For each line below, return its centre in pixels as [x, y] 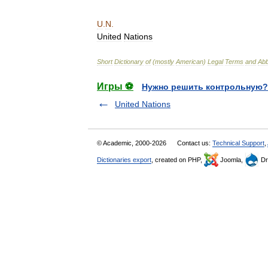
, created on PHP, [178, 160]
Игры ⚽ [115, 86]
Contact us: [195, 143]
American [190, 62]
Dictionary [129, 62]
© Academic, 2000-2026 [133, 143]
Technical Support [238, 143]
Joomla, [232, 160]
